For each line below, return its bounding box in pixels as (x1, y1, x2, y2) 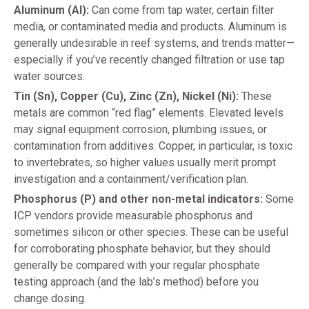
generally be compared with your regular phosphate (14, 259, 260, 272)
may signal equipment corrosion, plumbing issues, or (14, 123, 267, 137)
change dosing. (14, 292, 86, 306)
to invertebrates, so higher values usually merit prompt (14, 156, 276, 170)
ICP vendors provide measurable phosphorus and (14, 209, 252, 223)
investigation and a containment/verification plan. (14, 172, 248, 186)
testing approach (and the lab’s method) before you (14, 275, 259, 289)
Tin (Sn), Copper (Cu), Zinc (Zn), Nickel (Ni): (14, 90, 239, 103)
